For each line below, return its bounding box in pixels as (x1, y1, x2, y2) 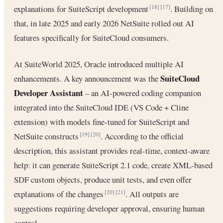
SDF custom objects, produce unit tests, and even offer (14, 173, 192, 185)
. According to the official (101, 130, 184, 142)
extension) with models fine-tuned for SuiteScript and (14, 115, 189, 127)
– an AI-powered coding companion (83, 87, 201, 99)
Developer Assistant (14, 86, 83, 99)
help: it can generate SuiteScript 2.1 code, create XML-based (14, 159, 213, 171)
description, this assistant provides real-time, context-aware (14, 144, 210, 156)
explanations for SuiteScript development (14, 3, 150, 15)
